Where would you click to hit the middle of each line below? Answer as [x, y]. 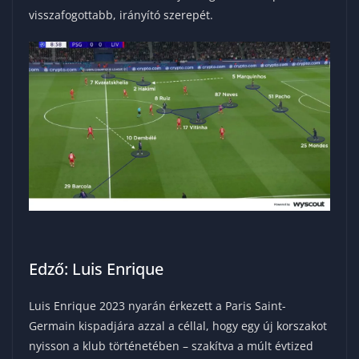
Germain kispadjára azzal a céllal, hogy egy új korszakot [178, 326]
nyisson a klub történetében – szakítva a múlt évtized [171, 346]
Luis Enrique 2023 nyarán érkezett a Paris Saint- [157, 306]
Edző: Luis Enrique [96, 269]
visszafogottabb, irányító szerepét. [121, 14]
